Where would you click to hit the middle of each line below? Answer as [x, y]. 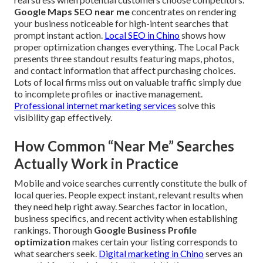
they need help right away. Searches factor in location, [120, 207]
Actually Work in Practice [96, 164]
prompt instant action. [59, 35]
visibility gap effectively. [63, 117]
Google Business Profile [145, 230]
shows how [203, 35]
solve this [196, 106]
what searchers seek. [56, 254]
